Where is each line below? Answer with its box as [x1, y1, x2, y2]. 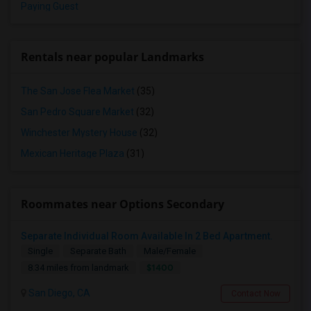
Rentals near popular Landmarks [21, 49, 204, 65]
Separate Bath [70, 246, 126, 256]
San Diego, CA [26, 287, 90, 299]
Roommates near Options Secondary [21, 196, 224, 212]
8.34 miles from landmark [28, 262, 129, 273]
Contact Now [230, 289, 280, 299]
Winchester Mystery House [21, 127, 137, 138]
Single [28, 246, 53, 256]
